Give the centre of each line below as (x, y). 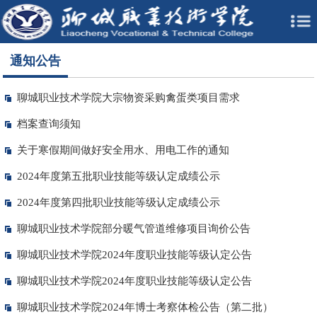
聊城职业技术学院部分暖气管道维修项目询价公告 (134, 229)
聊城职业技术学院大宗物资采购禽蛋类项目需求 (129, 98)
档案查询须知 (49, 124)
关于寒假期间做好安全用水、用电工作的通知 (123, 150)
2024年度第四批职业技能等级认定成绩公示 (119, 202)
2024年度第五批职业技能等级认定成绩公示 (119, 176)
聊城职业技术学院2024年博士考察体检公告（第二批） (145, 307)
